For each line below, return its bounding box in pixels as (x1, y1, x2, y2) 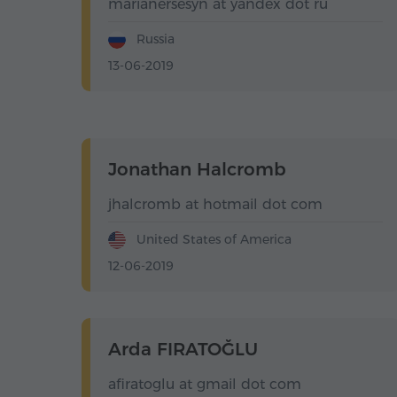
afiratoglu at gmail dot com (108, 376, 301, 393)
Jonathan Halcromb (108, 159, 286, 181)
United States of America (133, 231, 292, 248)
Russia (133, 31, 175, 48)
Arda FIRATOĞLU (108, 339, 258, 361)
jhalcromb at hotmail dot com (108, 196, 323, 214)
